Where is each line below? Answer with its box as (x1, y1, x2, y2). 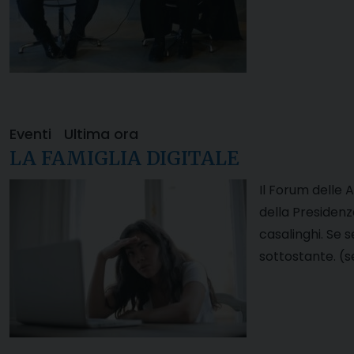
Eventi (9, 124, 51, 145)
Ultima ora (64, 124, 138, 145)
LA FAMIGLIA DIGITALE (9, 146, 239, 171)
